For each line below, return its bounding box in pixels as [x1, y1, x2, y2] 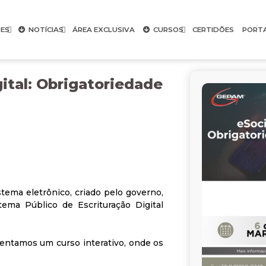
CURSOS [153, 26, 183, 34]
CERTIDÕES [192, 26, 234, 34]
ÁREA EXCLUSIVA [72, 26, 135, 34]
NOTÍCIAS [28, 26, 64, 34]
